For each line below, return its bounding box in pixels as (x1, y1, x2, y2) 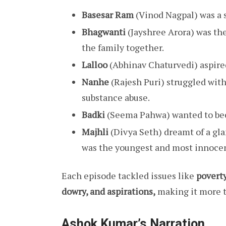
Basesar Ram (82, 9, 134, 21)
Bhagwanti (82, 26, 126, 38)
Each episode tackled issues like (62, 169, 196, 182)
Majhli (82, 126, 108, 138)
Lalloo (82, 59, 107, 71)
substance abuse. (82, 91, 150, 104)
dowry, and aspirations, (62, 185, 155, 198)
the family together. (82, 41, 164, 54)
